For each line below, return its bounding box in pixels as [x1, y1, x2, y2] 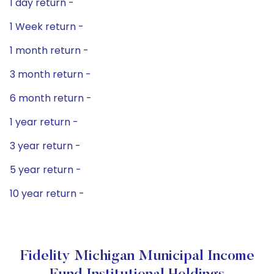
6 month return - [10, 91, 92, 105]
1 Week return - [10, 20, 84, 34]
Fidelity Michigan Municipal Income [20, 249, 254, 264]
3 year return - [10, 139, 81, 153]
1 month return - [10, 43, 89, 57]
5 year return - [10, 163, 81, 177]
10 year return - [10, 187, 84, 201]
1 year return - [10, 115, 78, 129]
